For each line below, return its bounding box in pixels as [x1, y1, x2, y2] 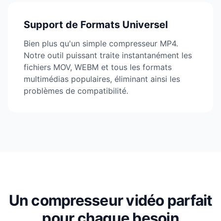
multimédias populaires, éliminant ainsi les [24, 74, 180, 84]
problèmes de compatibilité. [24, 86, 128, 96]
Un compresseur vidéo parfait [8, 191, 213, 209]
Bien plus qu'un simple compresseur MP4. [24, 38, 178, 48]
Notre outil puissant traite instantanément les [24, 50, 192, 60]
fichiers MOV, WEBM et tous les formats [24, 62, 172, 72]
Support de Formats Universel [24, 19, 168, 31]
